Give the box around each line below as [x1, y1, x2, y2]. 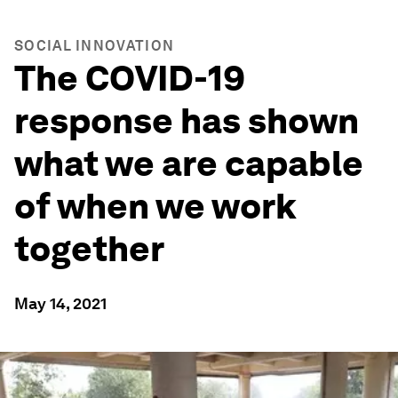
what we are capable [14, 142, 363, 185]
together [14, 227, 164, 270]
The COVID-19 [14, 57, 245, 99]
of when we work [14, 185, 297, 227]
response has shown [14, 99, 359, 142]
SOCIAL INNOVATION [14, 37, 175, 54]
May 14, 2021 [14, 294, 107, 313]
